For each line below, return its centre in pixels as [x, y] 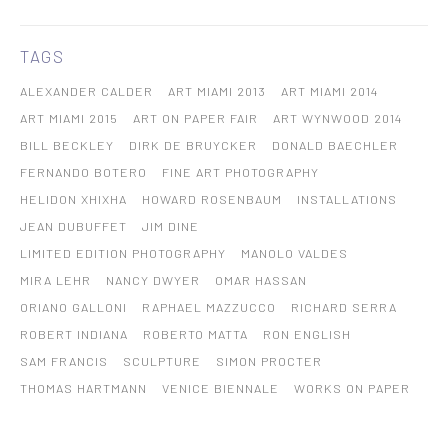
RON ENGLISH [307, 333]
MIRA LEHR [55, 279]
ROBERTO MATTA [195, 333]
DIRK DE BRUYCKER [193, 144]
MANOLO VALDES [294, 252]
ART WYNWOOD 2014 [337, 117]
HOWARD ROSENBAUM [212, 198]
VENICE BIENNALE [220, 387]
